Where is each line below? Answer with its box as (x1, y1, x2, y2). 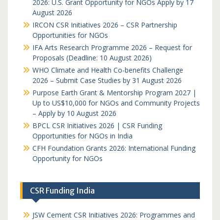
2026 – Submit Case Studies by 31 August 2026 (32, 76, 182, 85)
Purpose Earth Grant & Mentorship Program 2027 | (32, 88, 196, 97)
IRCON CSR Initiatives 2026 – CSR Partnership (32, 20, 177, 29)
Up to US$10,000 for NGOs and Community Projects (32, 98, 200, 108)
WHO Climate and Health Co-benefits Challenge (32, 65, 183, 75)
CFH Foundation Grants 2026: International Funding (32, 143, 195, 153)
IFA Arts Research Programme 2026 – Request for (32, 43, 192, 52)
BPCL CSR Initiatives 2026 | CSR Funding (32, 121, 162, 130)
